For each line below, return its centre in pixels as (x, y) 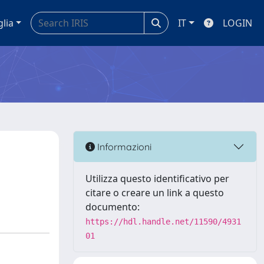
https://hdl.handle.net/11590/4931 (163, 222)
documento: (113, 207)
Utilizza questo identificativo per (157, 179)
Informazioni (123, 146)
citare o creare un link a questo (155, 193)
